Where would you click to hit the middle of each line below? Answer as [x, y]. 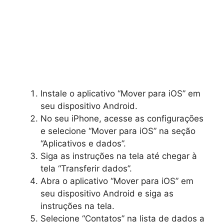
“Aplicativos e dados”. [83, 143]
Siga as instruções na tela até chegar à [119, 156]
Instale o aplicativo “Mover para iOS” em [120, 93]
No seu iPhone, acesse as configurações [122, 118]
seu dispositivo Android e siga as [107, 193]
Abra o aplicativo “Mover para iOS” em [117, 181]
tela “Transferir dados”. [86, 168]
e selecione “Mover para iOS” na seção [118, 131]
